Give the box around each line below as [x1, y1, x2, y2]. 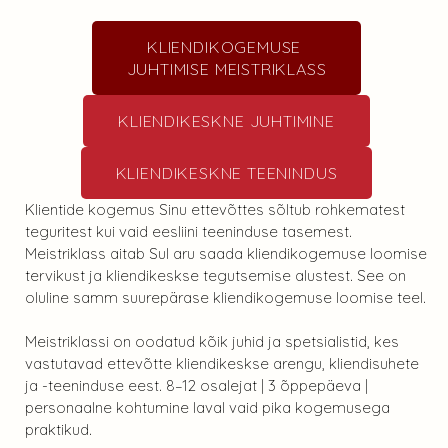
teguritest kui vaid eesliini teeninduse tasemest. [25, 221, 352, 241]
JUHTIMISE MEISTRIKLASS [126, 58, 327, 79]
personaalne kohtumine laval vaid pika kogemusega [25, 398, 390, 418]
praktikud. [25, 420, 92, 440]
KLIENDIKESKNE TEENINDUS [115, 162, 338, 183]
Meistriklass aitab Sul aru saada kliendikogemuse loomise [25, 243, 427, 263]
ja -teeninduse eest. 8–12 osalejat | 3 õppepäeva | [25, 376, 368, 396]
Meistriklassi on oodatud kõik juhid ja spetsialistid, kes [25, 332, 399, 352]
